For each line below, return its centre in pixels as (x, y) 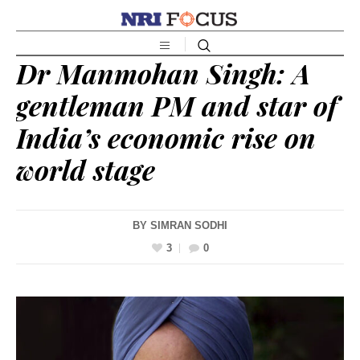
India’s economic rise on (166, 137)
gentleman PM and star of (177, 105)
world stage (86, 169)
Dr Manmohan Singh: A (163, 73)
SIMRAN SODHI (189, 225)
